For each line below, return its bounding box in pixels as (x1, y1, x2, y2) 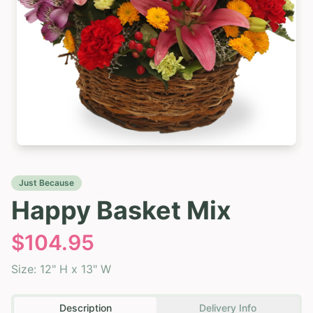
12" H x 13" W (40, 261, 111, 276)
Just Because (19, 177, 74, 188)
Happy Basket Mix (11, 194, 231, 226)
